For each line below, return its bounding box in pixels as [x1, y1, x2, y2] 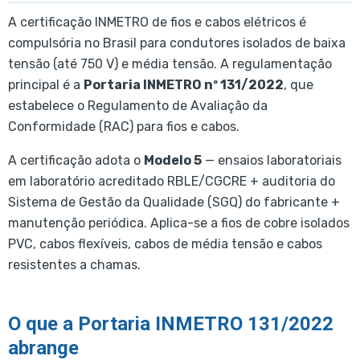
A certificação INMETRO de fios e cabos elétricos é [8, 14, 306, 31]
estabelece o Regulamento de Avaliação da [8, 98, 268, 114]
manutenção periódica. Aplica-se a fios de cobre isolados [8, 215, 350, 231]
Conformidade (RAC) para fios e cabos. [8, 119, 239, 135]
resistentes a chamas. [8, 257, 141, 273]
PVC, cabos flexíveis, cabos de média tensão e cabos [8, 236, 322, 252]
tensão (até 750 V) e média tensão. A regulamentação [8, 56, 332, 72]
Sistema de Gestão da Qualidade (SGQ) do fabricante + [8, 194, 340, 211]
